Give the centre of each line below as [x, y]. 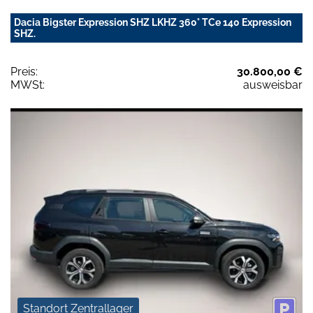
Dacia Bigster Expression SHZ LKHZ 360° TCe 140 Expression [153, 22]
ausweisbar [273, 85]
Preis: [24, 71]
